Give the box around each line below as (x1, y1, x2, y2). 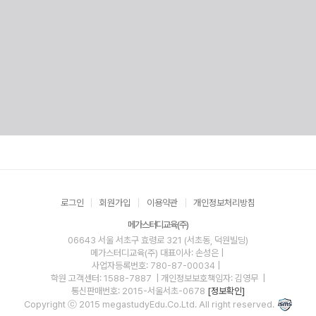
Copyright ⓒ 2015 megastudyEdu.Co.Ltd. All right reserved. (23, 298, 274, 310)
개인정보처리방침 (193, 197, 256, 209)
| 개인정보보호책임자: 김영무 (156, 273, 260, 284)
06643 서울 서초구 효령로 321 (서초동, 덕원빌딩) (68, 235, 248, 246)
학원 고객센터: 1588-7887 (51, 273, 152, 284)
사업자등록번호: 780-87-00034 (92, 260, 217, 272)
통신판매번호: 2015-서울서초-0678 (71, 286, 205, 297)
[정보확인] (207, 286, 245, 297)
